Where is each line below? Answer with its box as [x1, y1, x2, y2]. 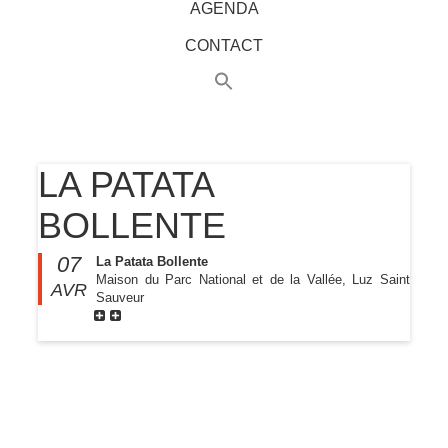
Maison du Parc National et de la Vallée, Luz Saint [96, 271, 410, 287]
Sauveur [96, 289, 144, 305]
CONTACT [185, 37, 263, 55]
